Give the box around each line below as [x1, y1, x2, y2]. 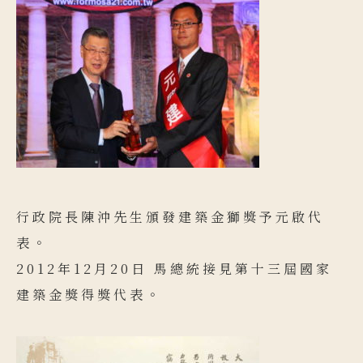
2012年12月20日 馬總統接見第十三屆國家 [16, 259, 332, 278]
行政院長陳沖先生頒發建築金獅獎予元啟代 [16, 207, 324, 226]
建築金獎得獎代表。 [16, 285, 162, 304]
